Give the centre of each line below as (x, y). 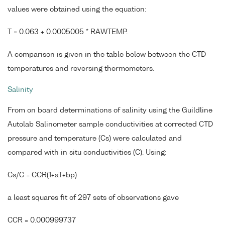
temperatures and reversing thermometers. (81, 69)
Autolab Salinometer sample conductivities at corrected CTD (110, 125)
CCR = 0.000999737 (42, 220)
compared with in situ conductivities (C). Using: (87, 153)
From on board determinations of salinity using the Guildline (110, 111)
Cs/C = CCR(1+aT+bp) (42, 176)
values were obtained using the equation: (77, 10)
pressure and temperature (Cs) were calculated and (95, 139)
